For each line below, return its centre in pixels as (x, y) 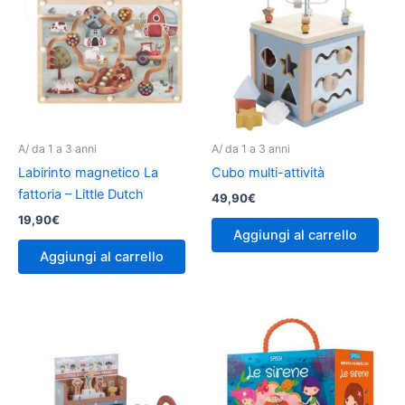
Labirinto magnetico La (88, 173)
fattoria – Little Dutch (81, 195)
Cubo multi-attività (268, 173)
